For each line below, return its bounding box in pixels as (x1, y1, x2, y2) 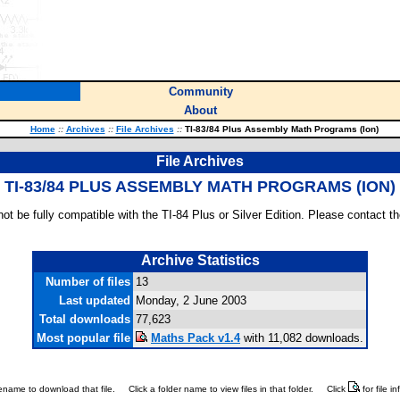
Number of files (46, 274, 130, 288)
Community (168, 85, 233, 98)
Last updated (59, 293, 130, 307)
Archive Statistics (140, 252, 260, 268)
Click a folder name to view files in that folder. (129, 383, 313, 394)
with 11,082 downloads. (240, 330, 363, 345)
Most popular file (37, 330, 130, 345)
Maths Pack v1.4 (151, 330, 240, 345)
